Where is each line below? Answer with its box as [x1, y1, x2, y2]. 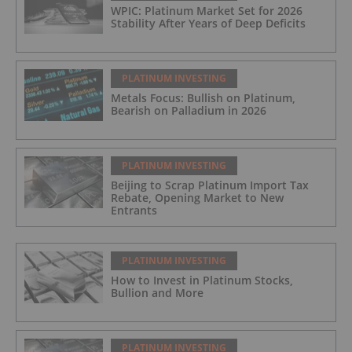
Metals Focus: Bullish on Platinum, [111, 90, 295, 105]
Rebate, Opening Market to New [111, 189, 284, 205]
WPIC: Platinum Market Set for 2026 [111, 2, 302, 18]
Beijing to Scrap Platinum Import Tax [111, 177, 309, 192]
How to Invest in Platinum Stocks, [111, 272, 293, 288]
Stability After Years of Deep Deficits [111, 15, 306, 31]
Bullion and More [111, 284, 203, 300]
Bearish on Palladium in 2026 [111, 102, 266, 118]
